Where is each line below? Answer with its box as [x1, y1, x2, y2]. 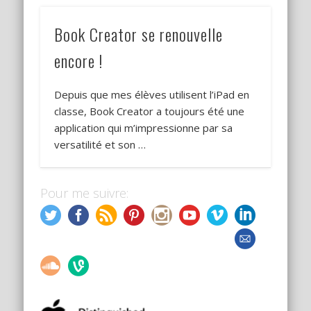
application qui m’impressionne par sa [54, 121, 233, 135]
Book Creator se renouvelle [54, 22, 224, 47]
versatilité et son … [54, 137, 146, 152]
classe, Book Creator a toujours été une [54, 104, 245, 119]
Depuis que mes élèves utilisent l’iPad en [54, 87, 250, 102]
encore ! [54, 48, 103, 74]
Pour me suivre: [40, 184, 129, 201]
